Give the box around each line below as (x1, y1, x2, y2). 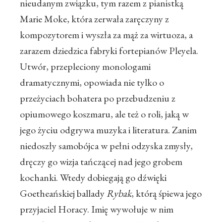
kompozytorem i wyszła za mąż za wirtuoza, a (20, 28, 193, 42)
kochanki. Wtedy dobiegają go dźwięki (20, 171, 166, 184)
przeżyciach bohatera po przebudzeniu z (20, 92, 175, 105)
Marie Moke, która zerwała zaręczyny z (20, 12, 169, 26)
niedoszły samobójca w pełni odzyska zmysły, (20, 139, 193, 153)
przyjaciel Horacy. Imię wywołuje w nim (20, 203, 173, 216)
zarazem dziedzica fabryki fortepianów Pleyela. (20, 44, 198, 57)
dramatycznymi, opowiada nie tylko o (20, 76, 164, 89)
